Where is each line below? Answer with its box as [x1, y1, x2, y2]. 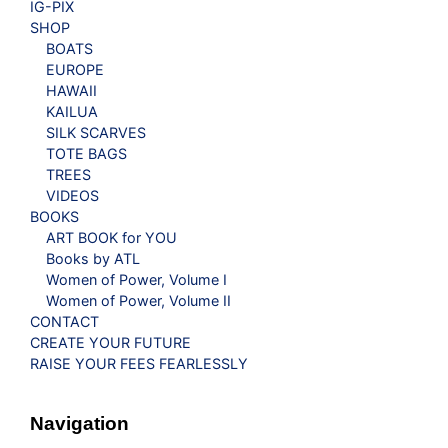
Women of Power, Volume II [46, 292, 231, 310]
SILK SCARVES [46, 124, 146, 142]
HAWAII [46, 82, 97, 100]
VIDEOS [46, 187, 99, 205]
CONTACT [30, 313, 99, 331]
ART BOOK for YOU [46, 229, 177, 247]
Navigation [30, 413, 129, 435]
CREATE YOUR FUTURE [30, 334, 191, 352]
